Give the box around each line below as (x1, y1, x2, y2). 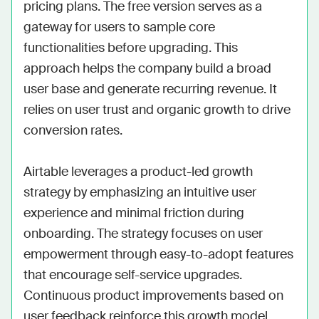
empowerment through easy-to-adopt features (23, 246, 293, 263)
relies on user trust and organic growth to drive (23, 101, 291, 118)
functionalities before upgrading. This (23, 39, 238, 56)
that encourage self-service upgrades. (23, 266, 242, 283)
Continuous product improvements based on (23, 287, 283, 304)
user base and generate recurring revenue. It (23, 80, 277, 98)
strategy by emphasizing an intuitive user (23, 184, 256, 201)
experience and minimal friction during (23, 204, 244, 221)
